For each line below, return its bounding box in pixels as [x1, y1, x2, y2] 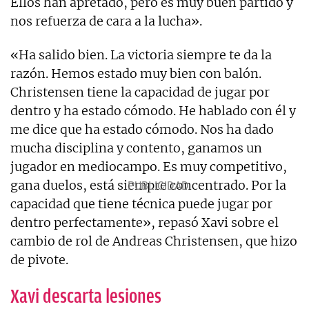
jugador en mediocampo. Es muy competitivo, [10, 158, 287, 175]
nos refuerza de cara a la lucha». [10, 12, 202, 29]
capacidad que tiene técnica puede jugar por [10, 195, 272, 212]
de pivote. [10, 251, 68, 268]
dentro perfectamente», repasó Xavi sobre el [10, 214, 279, 230]
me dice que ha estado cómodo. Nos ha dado [10, 121, 274, 137]
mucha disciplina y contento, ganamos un [10, 139, 262, 156]
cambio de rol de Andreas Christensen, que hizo [10, 232, 297, 249]
